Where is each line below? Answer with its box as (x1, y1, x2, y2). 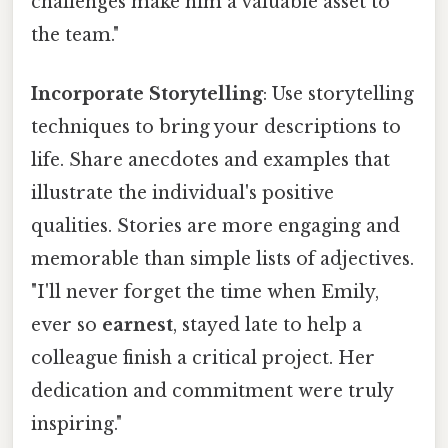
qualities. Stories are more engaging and (31, 214, 400, 237)
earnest (102, 313, 173, 336)
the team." (31, 23, 119, 46)
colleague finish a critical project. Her (31, 346, 375, 369)
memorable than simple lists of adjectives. (31, 247, 414, 270)
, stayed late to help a (173, 313, 362, 336)
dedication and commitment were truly (31, 379, 393, 402)
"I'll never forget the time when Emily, (31, 280, 379, 303)
